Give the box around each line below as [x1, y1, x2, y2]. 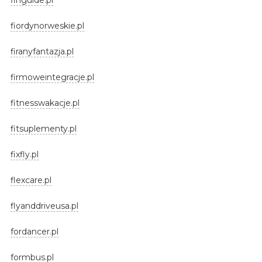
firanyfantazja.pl [10, 46, 74, 57]
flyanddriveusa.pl [10, 200, 78, 211]
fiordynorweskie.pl [10, 20, 84, 31]
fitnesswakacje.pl [10, 97, 80, 108]
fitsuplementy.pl [10, 123, 77, 134]
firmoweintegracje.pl [10, 71, 94, 82]
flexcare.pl [10, 174, 51, 185]
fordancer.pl [10, 226, 58, 237]
